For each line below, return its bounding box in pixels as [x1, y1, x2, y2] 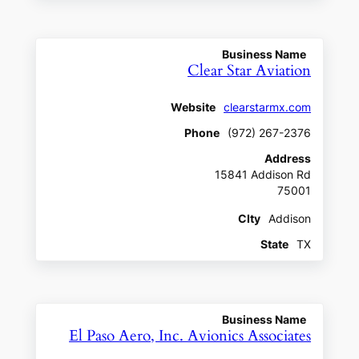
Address [264, 152, 312, 166]
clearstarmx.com [224, 101, 312, 115]
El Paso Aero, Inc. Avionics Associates [69, 326, 312, 347]
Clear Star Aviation [188, 60, 312, 81]
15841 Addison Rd [215, 168, 312, 182]
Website [171, 101, 216, 115]
